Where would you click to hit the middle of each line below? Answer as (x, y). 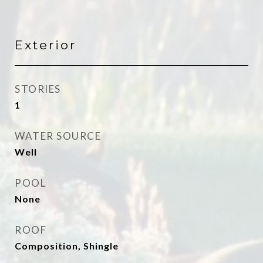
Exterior (45, 45)
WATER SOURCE (58, 136)
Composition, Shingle (67, 246)
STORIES (38, 89)
